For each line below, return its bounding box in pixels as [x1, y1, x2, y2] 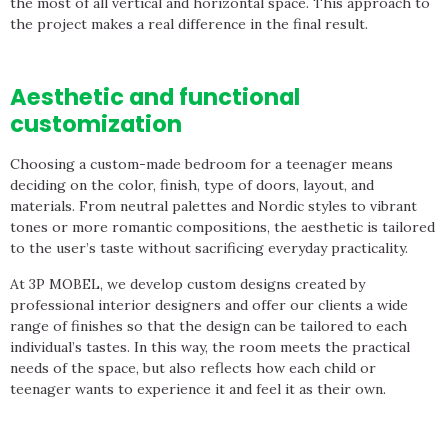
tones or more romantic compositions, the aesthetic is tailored [10, 218, 435, 237]
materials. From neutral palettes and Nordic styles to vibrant [10, 197, 417, 216]
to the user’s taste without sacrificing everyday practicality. [10, 239, 408, 258]
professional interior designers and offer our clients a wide [10, 295, 408, 314]
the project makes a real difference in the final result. [10, 14, 368, 33]
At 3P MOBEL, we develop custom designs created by [10, 274, 365, 293]
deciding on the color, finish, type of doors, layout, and [10, 176, 374, 195]
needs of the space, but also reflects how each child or [10, 358, 376, 377]
